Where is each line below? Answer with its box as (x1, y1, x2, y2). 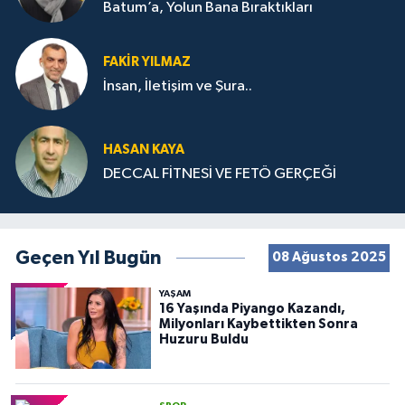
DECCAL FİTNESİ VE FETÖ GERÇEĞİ (103, 165, 336, 182)
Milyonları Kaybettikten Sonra (158, 316, 358, 331)
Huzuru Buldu (158, 332, 249, 346)
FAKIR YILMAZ (103, 55, 191, 70)
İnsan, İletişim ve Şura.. (103, 78, 252, 94)
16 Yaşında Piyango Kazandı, (158, 301, 345, 316)
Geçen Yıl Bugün (15, 248, 161, 268)
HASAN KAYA (103, 143, 184, 157)
